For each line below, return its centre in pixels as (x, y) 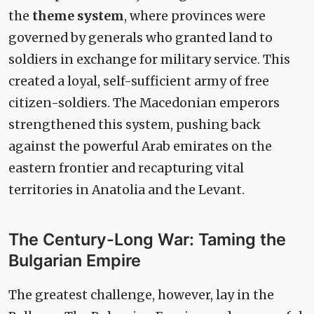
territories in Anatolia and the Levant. (127, 190)
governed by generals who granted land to (141, 37)
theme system (78, 16)
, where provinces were (195, 16)
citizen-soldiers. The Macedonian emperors (144, 103)
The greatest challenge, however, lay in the (141, 295)
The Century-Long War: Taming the (147, 239)
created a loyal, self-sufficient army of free (139, 81)
